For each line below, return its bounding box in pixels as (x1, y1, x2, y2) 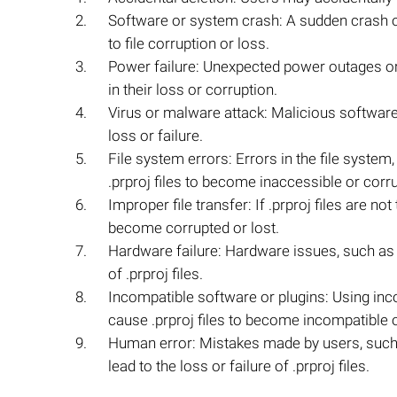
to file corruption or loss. (108, 35, 269, 52)
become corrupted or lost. (108, 219, 279, 237)
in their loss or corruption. (108, 81, 277, 98)
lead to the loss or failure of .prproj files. (108, 357, 370, 375)
